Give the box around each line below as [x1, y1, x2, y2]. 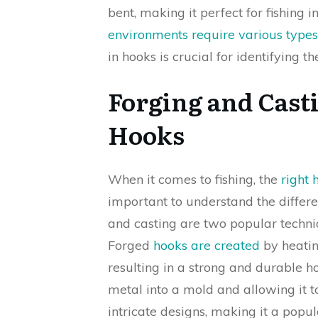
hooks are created [153, 237, 260, 253]
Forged [108, 237, 153, 253]
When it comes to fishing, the [108, 171, 281, 187]
